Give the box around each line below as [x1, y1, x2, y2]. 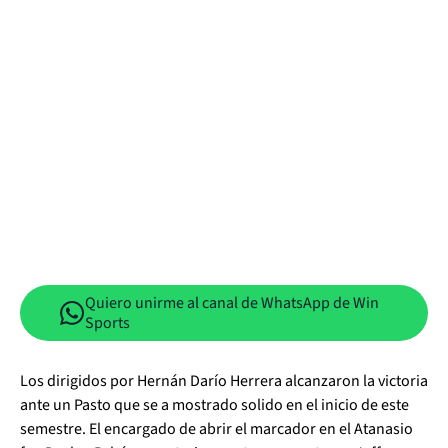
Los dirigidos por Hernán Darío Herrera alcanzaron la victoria [20, 370, 428, 392]
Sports [85, 312, 130, 334]
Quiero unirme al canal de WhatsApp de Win [85, 292, 379, 314]
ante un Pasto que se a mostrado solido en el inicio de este [20, 394, 409, 416]
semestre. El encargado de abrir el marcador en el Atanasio [20, 418, 413, 440]
